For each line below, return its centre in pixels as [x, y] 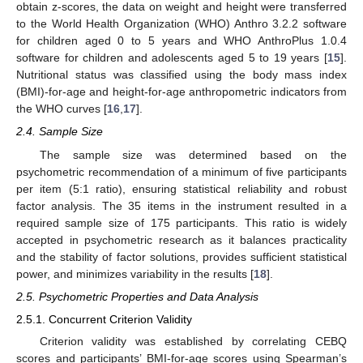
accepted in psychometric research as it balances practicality [181, 239]
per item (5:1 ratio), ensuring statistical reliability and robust [181, 188]
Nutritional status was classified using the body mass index [181, 75]
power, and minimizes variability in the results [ [135, 273]
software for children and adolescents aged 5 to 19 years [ [172, 58]
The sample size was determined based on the [193, 154]
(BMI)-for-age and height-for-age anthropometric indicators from [181, 92]
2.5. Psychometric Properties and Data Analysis [137, 296]
